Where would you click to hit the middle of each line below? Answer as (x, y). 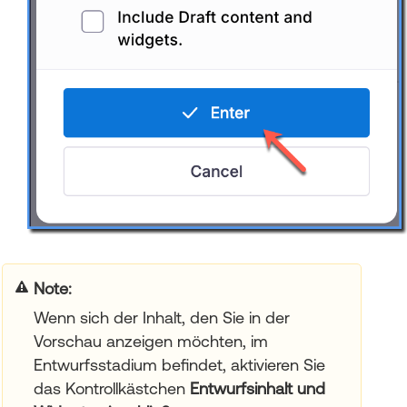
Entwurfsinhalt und (257, 389)
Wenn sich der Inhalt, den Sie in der (161, 318)
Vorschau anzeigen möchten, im (150, 342)
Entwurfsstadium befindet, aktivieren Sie (179, 365)
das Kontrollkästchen (111, 389)
